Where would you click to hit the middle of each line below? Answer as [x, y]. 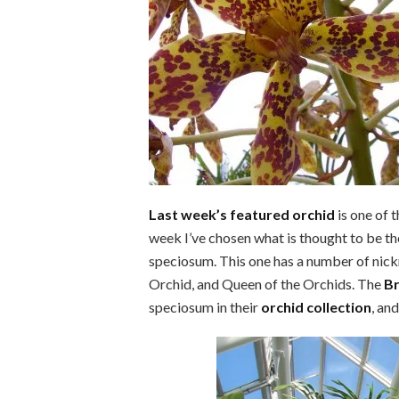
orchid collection [316, 307]
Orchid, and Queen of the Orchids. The [266, 284]
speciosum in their [205, 307]
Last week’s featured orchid [242, 214]
